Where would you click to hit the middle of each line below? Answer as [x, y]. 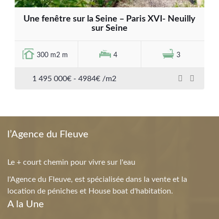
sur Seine [109, 28]
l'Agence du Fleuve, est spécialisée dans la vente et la [97, 179]
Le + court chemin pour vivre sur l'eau [71, 162]
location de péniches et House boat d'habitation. [90, 191]
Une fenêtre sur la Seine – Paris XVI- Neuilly [109, 19]
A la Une [26, 204]
